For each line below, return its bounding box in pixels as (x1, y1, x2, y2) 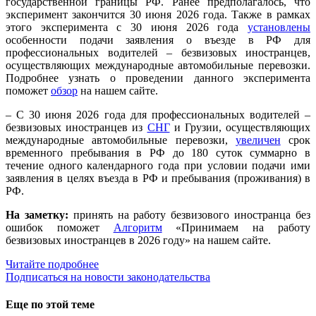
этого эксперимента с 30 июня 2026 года (6, 21, 248, 34)
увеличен (235, 134, 281, 147)
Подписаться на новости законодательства (6, 271, 210, 284)
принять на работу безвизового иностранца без (68, 209, 311, 221)
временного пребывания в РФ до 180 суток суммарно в (6, 147, 310, 159)
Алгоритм (113, 221, 162, 234)
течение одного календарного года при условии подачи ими (6, 159, 310, 172)
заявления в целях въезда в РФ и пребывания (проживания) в (6, 172, 310, 185)
